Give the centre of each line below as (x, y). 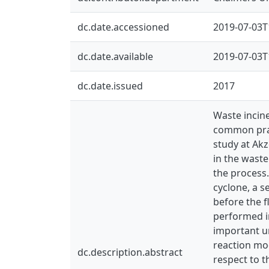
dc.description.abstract (130, 252)
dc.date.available (115, 56)
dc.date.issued (110, 86)
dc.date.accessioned (123, 27)
